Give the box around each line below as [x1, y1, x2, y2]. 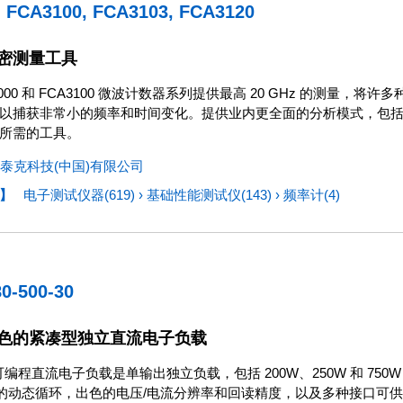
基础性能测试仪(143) [147, 187, 275, 202]
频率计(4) [283, 187, 340, 202]
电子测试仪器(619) [23, 187, 139, 202]
